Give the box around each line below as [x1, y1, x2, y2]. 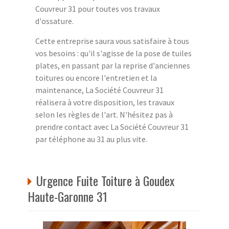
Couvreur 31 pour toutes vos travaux [35, 3, 160, 14]
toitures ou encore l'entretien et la [35, 72, 157, 83]
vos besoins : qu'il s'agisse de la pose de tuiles [35, 48, 192, 58]
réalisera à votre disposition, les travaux [35, 97, 174, 107]
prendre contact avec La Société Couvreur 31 [35, 121, 189, 132]
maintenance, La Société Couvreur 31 [35, 84, 164, 95]
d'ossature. [35, 15, 74, 26]
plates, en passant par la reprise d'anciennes [35, 60, 190, 71]
